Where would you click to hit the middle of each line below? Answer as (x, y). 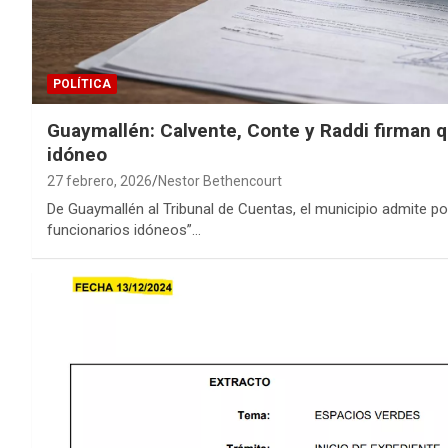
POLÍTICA (82, 84)
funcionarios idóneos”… (124, 230)
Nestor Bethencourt (220, 181)
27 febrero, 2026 (99, 181)
